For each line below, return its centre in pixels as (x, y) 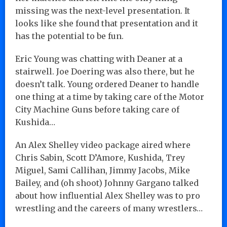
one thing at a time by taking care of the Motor (110, 97)
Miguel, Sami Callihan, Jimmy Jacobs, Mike (103, 170)
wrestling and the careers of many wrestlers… (109, 208)
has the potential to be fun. (69, 36)
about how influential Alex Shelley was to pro (108, 195)
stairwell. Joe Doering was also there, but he (105, 71)
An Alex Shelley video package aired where (103, 145)
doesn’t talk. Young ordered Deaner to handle (107, 84)
